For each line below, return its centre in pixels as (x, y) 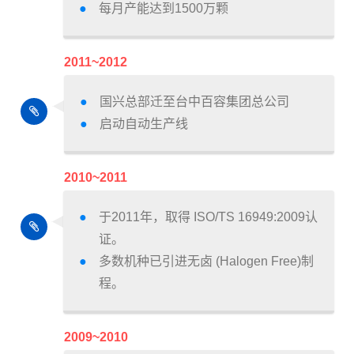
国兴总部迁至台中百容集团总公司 (194, 102)
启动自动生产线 (144, 124)
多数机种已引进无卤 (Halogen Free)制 (206, 262)
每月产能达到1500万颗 (164, 9)
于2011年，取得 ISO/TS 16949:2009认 (208, 217)
